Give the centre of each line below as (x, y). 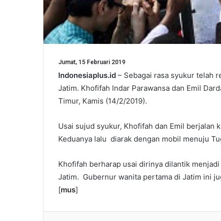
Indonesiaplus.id (87, 75)
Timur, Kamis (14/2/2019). (103, 101)
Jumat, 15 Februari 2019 (92, 62)
